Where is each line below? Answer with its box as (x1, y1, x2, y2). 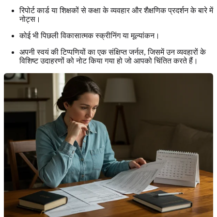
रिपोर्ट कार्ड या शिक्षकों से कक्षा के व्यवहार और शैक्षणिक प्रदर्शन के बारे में (19, 6, 213, 15)
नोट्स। (19, 15, 41, 23)
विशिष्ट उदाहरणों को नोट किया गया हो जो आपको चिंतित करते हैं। (19, 56, 198, 65)
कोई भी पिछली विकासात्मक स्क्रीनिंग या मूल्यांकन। (19, 31, 160, 40)
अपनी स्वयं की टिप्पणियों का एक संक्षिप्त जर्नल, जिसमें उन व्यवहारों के (19, 47, 206, 56)
